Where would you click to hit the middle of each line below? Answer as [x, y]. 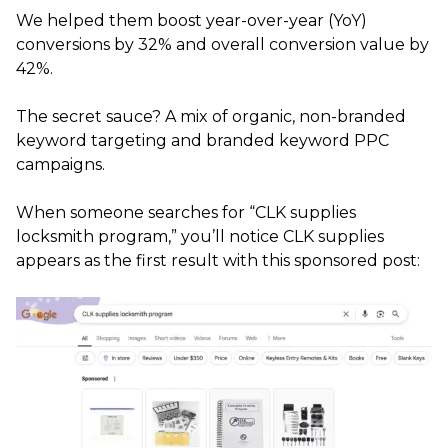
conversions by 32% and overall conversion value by [222, 44]
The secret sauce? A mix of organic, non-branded [211, 116]
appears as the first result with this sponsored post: [218, 260]
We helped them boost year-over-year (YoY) [191, 20]
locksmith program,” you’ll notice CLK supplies [200, 236]
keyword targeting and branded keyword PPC [202, 140]
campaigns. [60, 164]
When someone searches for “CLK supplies [186, 212]
